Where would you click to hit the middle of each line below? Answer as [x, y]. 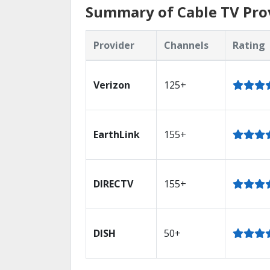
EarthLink [117, 134]
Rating [249, 45]
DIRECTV [113, 184]
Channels [186, 45]
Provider [114, 45]
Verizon [112, 85]
